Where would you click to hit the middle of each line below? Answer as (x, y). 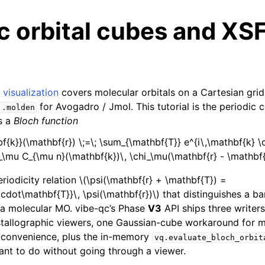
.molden (18, 107)
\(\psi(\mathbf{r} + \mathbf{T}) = (153, 180)
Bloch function (46, 121)
